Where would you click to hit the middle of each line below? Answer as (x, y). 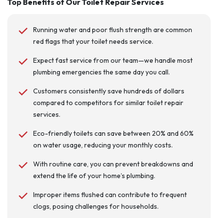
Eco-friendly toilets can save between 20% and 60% (113, 134)
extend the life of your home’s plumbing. (94, 176)
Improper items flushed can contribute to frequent (110, 195)
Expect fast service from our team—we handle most (113, 61)
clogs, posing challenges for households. (96, 207)
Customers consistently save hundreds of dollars (109, 91)
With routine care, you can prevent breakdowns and (113, 164)
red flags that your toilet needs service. (93, 42)
